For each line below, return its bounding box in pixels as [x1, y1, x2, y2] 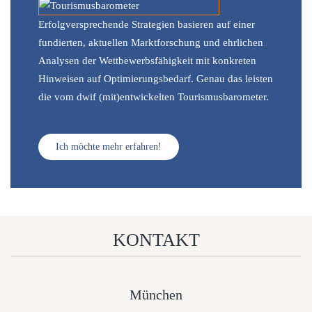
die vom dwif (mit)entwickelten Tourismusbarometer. [38, 91, 269, 102]
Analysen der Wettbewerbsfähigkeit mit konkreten [38, 55, 256, 66]
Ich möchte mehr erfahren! [56, 141, 162, 152]
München [130, 287, 182, 303]
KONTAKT [112, 230, 200, 251]
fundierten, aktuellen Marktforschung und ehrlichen [38, 37, 263, 48]
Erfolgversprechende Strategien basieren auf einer [38, 19, 255, 30]
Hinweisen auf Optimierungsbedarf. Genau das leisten [38, 73, 273, 84]
